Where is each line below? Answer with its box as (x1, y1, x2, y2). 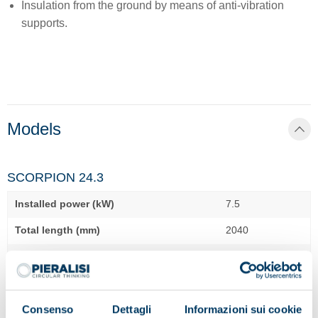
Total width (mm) (15, 251, 96, 263)
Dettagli (112, 303, 151, 316)
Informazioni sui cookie (184, 303, 302, 316)
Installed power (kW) (15, 198, 114, 210)
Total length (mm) (15, 224, 100, 236)
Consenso (22, 303, 74, 316)
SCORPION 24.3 (7, 170, 104, 185)
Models (7, 119, 61, 139)
